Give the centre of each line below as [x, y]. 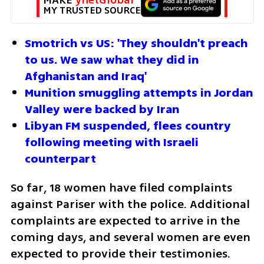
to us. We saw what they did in [112, 60]
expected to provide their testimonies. [120, 253]
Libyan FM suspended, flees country [128, 126]
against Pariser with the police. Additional [130, 204]
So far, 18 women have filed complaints [121, 187]
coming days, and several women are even [130, 237]
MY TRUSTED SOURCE [92, 10]
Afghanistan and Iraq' [86, 76]
